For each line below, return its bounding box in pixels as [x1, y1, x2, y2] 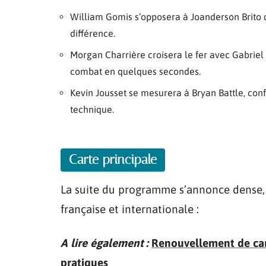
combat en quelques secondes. [70, 66, 201, 77]
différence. [70, 28, 115, 39]
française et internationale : [61, 202, 199, 216]
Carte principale [69, 152, 157, 167]
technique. [70, 104, 114, 115]
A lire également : [61, 236, 148, 249]
